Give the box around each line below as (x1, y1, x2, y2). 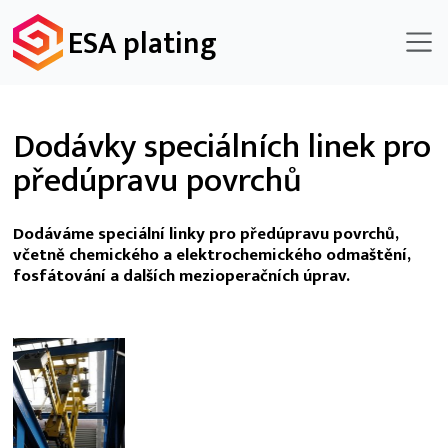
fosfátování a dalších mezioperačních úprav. (12, 261, 350, 290)
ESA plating (67, 19, 217, 70)
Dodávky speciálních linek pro (12, 119, 431, 175)
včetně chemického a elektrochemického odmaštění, (12, 240, 411, 269)
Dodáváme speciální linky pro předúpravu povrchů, (12, 219, 399, 248)
